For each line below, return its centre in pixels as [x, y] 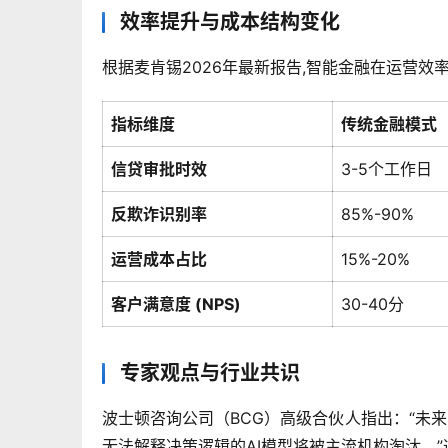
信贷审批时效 [159, 169]
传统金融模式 [389, 124]
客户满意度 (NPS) [176, 304]
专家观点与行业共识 [210, 373]
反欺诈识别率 [159, 214]
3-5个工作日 [386, 169]
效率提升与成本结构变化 [230, 22]
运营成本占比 [159, 259]
